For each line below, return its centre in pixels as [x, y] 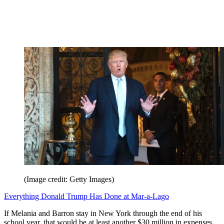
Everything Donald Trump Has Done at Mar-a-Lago [86, 196]
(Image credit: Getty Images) [69, 179]
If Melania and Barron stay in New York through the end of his [103, 213]
